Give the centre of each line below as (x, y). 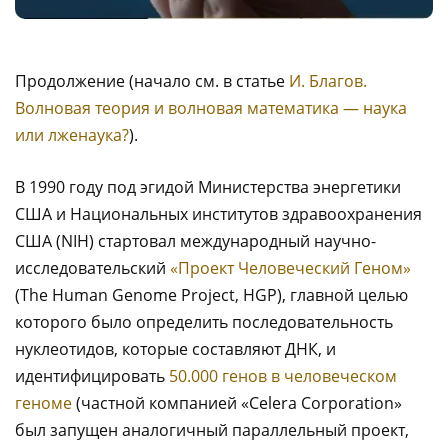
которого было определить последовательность (204, 322)
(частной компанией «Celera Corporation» (237, 403)
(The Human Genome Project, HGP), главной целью (211, 295)
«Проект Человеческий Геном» (290, 268)
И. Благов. (328, 81)
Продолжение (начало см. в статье (152, 81)
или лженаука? (72, 135)
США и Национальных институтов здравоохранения (218, 214)
